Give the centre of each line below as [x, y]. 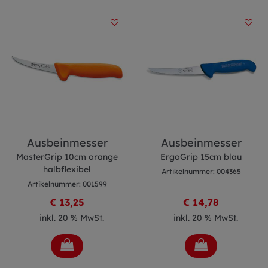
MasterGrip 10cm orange [67, 157]
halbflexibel [67, 169]
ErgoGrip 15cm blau [201, 157]
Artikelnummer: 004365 [201, 171]
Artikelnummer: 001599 [67, 184]
